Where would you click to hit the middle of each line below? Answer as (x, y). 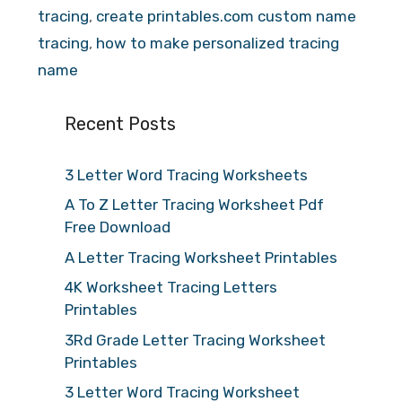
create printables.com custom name (226, 16)
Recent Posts (120, 123)
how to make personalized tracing (218, 43)
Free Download (118, 227)
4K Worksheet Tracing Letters (171, 287)
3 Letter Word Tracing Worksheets (186, 175)
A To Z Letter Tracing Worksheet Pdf (194, 205)
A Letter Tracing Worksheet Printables (201, 257)
